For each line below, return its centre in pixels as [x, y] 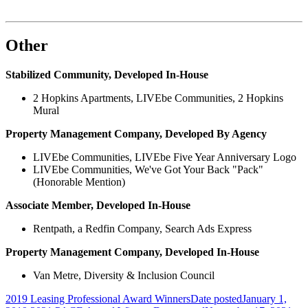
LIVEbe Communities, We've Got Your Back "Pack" [148, 170]
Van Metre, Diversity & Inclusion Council [124, 276]
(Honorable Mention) [79, 182]
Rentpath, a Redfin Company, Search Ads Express [142, 229]
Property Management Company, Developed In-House [132, 252]
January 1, [264, 299]
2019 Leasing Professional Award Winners [98, 299]
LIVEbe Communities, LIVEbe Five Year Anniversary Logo [165, 157]
